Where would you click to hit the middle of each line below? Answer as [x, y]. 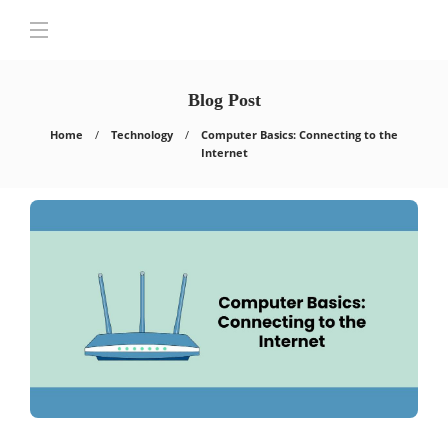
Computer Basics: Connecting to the [299, 134]
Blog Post [224, 100]
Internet [224, 152]
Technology [142, 134]
